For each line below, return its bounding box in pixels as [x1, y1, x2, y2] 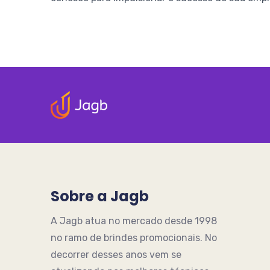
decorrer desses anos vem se [51, 249, 181, 261]
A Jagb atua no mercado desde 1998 [51, 215, 217, 227]
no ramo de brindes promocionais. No [51, 232, 217, 244]
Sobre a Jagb [51, 186, 149, 207]
